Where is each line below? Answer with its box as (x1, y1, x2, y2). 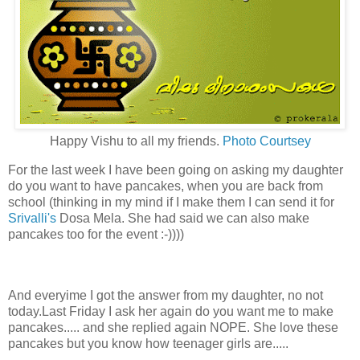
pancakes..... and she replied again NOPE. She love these (8, 320, 338, 334)
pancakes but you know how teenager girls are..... (8, 336, 288, 350)
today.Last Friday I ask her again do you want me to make (8, 304, 333, 318)
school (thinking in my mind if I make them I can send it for (8, 194, 334, 209)
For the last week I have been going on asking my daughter (8, 162, 343, 177)
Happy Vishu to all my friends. (49, 134, 223, 149)
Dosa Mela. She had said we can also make (56, 211, 309, 225)
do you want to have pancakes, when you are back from (8, 178, 323, 193)
